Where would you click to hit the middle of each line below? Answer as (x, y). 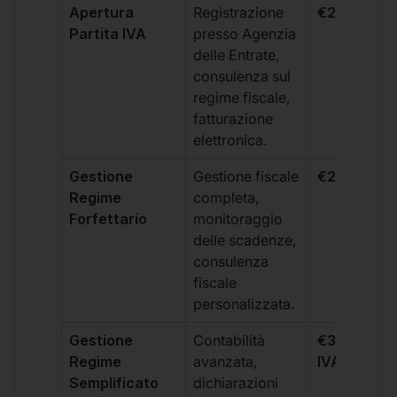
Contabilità (230, 340)
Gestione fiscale (246, 176)
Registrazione (239, 12)
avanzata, (226, 361)
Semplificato (114, 382)
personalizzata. (245, 304)
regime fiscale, (242, 97)
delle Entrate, (237, 54)
